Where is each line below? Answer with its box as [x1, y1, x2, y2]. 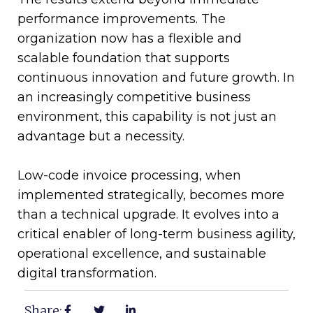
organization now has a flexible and [17, 31, 242, 47]
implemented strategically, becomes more [17, 187, 284, 203]
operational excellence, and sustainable [17, 246, 266, 262]
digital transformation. [17, 265, 156, 282]
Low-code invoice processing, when [17, 168, 241, 184]
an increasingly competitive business [17, 89, 251, 105]
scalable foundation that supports [17, 50, 230, 66]
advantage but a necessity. [17, 129, 184, 145]
